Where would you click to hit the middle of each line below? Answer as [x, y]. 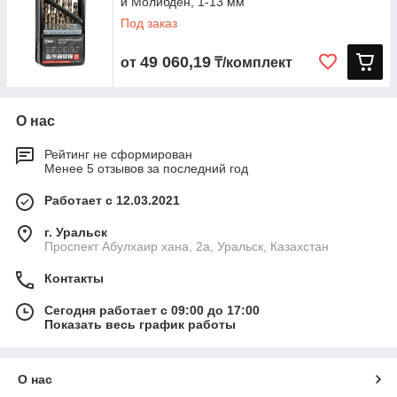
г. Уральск [76, 232]
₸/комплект [252, 62]
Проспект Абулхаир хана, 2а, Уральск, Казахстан [187, 246]
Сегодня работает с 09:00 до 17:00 [152, 310]
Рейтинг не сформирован [118, 154]
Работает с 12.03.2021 [112, 200]
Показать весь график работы [140, 324]
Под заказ [149, 23]
